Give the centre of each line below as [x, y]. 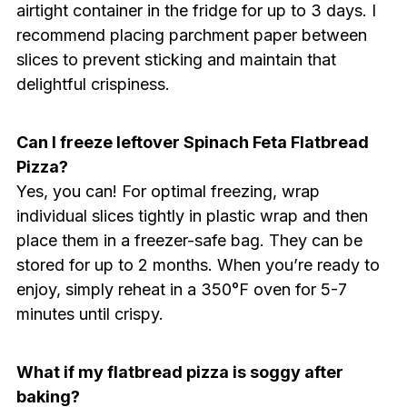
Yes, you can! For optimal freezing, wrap [168, 191]
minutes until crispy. [89, 313]
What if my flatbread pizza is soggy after [179, 372]
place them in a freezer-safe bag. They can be [189, 240]
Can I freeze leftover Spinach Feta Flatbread [192, 142]
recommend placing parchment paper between [191, 35]
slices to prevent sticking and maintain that [176, 59]
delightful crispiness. [93, 84]
